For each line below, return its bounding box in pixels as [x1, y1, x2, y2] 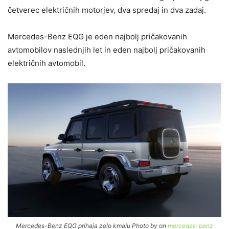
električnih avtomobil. [8, 58, 85, 68]
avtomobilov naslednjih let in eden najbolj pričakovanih [8, 45, 205, 55]
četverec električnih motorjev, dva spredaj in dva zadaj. [8, 5, 206, 15]
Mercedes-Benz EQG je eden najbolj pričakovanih [8, 32, 187, 42]
